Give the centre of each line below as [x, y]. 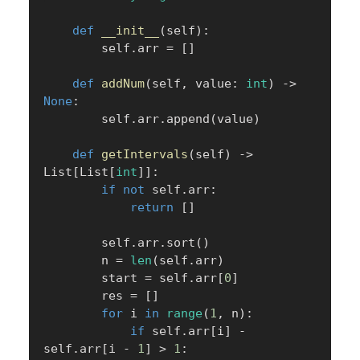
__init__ [130, 30]
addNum [123, 83]
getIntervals [145, 154]
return [152, 207]
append [188, 119]
